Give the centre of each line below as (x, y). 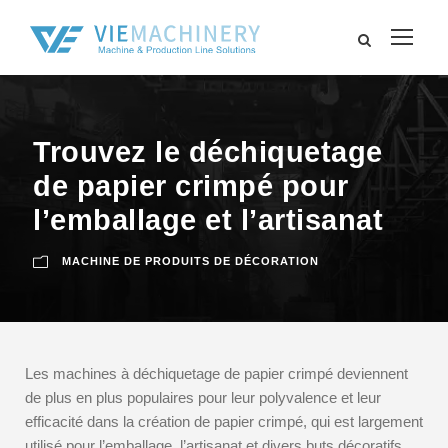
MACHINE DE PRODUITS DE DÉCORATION (190, 261)
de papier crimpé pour (191, 186)
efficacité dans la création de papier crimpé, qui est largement (224, 421)
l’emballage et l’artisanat (208, 220)
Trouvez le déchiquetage (208, 152)
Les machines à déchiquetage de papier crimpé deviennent (216, 373)
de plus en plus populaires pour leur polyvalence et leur (203, 397)
